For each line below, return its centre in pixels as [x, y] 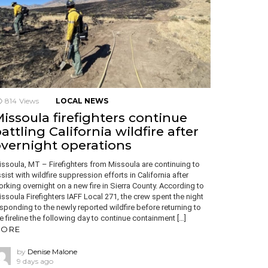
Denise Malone [52, 252]
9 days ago [35, 261]
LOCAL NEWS [82, 101]
